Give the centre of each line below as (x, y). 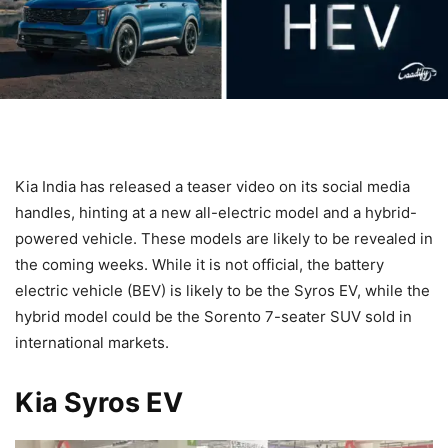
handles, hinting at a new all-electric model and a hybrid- (216, 212)
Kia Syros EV (99, 402)
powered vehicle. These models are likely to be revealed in (224, 238)
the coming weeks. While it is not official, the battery (199, 264)
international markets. (92, 342)
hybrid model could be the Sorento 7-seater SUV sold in (213, 316)
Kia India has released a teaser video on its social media (212, 186)
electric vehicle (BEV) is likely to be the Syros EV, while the (222, 290)
